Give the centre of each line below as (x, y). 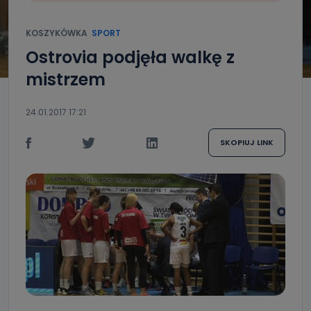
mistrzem (66, 79)
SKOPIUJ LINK (246, 142)
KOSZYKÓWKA (57, 33)
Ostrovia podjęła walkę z (130, 57)
